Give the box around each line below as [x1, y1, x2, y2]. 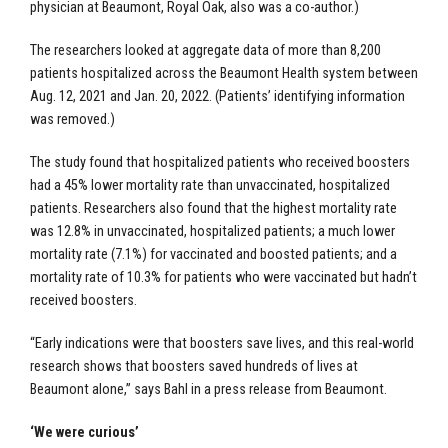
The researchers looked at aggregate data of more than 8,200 [30, 42, 381, 60]
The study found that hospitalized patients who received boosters [30, 154, 410, 172]
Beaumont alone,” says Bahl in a [30, 381, 211, 399]
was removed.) [30, 111, 115, 129]
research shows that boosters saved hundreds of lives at [30, 358, 358, 376]
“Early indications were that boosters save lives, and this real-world [30, 335, 414, 353]
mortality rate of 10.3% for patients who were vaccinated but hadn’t [30, 269, 417, 287]
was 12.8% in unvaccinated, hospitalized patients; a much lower [30, 223, 395, 241]
